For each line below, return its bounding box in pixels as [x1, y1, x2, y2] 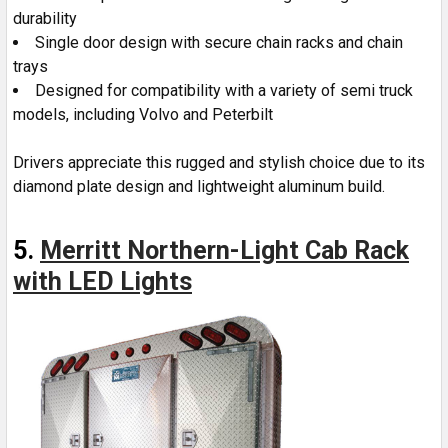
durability [13, 8, 77, 28]
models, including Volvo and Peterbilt [13, 104, 273, 124]
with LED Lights [13, 266, 192, 296]
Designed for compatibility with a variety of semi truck [35, 80, 413, 100]
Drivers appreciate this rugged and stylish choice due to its [13, 152, 425, 172]
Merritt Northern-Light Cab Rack [40, 235, 409, 265]
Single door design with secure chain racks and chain [35, 32, 403, 52]
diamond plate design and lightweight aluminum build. [13, 176, 385, 196]
